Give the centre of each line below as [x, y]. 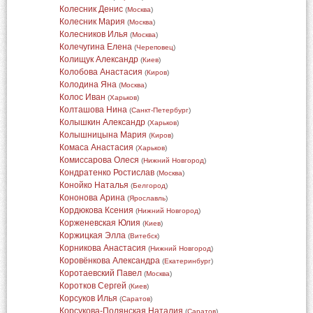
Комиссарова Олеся [99, 160]
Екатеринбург [187, 261]
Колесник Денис [91, 9]
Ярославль [147, 198]
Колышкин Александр [102, 122]
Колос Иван [82, 97]
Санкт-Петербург [160, 110]
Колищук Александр [99, 59]
